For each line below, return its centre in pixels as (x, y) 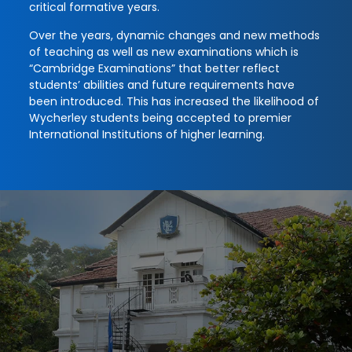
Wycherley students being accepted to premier (160, 117)
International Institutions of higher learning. (147, 134)
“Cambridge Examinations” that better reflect (154, 68)
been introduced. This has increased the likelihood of (174, 101)
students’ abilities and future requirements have (162, 84)
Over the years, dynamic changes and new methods (174, 35)
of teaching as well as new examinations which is (164, 51)
